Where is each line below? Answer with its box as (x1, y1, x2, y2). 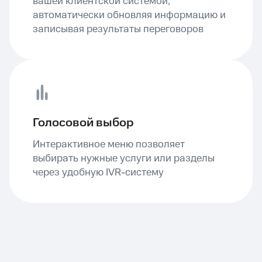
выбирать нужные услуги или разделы (33, 153, 215, 164)
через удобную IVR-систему (33, 167, 164, 178)
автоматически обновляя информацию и (33, 9, 226, 21)
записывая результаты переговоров (33, 23, 204, 35)
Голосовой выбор (33, 116, 134, 130)
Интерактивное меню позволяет (33, 139, 185, 150)
